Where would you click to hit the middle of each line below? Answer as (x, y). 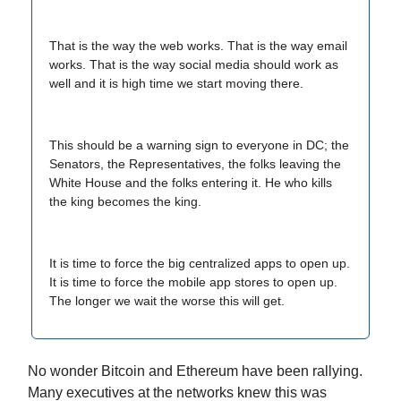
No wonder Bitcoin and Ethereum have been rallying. (195, 371)
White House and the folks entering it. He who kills (191, 183)
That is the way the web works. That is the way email (198, 46)
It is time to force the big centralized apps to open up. (200, 263)
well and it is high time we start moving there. (176, 83)
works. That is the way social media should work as (194, 64)
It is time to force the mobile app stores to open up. (193, 282)
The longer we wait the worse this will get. (167, 301)
